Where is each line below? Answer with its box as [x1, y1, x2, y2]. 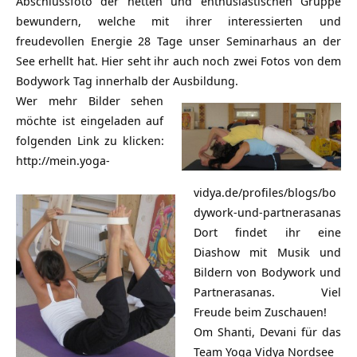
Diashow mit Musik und [193, 243, 341, 260]
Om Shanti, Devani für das [193, 323, 341, 339]
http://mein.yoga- [16, 151, 110, 168]
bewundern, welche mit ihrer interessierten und [16, 12, 341, 29]
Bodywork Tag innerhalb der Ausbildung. [16, 72, 238, 88]
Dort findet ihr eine [193, 223, 341, 240]
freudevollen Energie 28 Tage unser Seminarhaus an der [16, 32, 341, 49]
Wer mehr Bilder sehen [16, 92, 164, 108]
